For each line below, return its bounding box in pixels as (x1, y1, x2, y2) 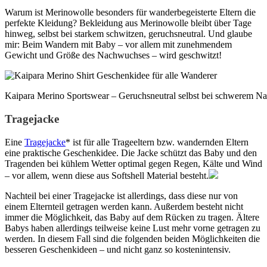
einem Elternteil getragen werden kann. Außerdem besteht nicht (5, 201, 243, 212)
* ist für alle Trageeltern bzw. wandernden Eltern (66, 136, 249, 147)
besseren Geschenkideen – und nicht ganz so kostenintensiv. (5, 244, 231, 254)
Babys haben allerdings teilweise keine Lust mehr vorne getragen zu (5, 222, 260, 233)
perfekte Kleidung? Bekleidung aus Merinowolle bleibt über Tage (5, 18, 252, 29)
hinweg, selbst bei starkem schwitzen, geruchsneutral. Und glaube (5, 29, 252, 39)
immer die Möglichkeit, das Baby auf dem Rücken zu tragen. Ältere (5, 212, 259, 222)
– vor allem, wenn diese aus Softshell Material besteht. (5, 170, 209, 181)
